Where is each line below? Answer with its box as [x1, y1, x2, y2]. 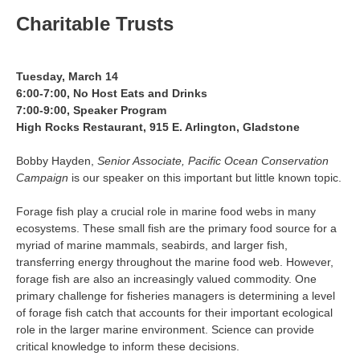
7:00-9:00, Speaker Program [16, 104, 166, 117]
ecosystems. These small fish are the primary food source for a [16, 222, 337, 235]
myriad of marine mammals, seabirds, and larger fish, [16, 239, 288, 252]
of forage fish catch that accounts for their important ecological [16, 306, 333, 319]
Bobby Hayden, [16, 154, 97, 167]
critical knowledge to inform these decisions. [16, 340, 239, 353]
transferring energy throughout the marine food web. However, [16, 256, 333, 268]
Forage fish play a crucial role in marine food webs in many [16, 205, 316, 218]
